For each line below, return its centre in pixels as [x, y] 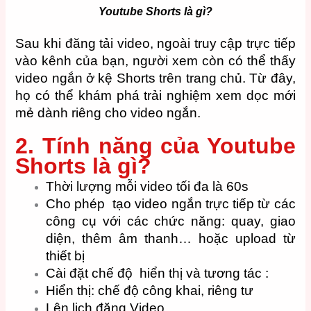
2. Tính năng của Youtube [155, 146]
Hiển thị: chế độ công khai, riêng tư [150, 291]
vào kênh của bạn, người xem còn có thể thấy [155, 60]
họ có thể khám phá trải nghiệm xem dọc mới [155, 95]
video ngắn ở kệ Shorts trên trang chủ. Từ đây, [155, 78]
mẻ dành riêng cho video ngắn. [110, 112]
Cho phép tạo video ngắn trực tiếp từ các [171, 204]
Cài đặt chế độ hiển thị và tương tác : [158, 274]
